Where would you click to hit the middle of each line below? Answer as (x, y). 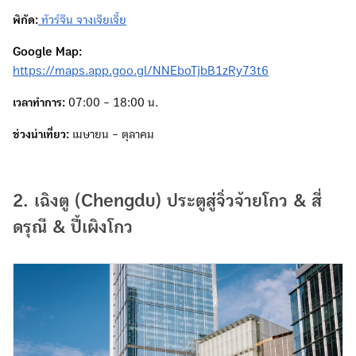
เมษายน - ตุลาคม (112, 134)
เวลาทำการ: (39, 102)
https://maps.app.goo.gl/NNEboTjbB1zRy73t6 (141, 70)
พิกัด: (25, 19)
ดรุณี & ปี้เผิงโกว (73, 227)
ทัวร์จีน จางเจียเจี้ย (84, 19)
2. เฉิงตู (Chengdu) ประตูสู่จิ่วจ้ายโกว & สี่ (167, 201)
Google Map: (47, 51)
